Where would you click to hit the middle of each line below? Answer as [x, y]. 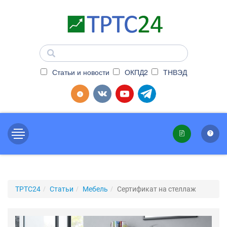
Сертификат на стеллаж [157, 189]
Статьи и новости [80, 72]
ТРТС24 [28, 189]
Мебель [95, 189]
